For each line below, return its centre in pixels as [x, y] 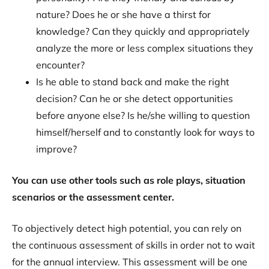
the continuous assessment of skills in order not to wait [134, 245]
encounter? [60, 65]
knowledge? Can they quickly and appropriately [143, 31]
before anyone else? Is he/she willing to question [143, 115]
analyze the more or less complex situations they [145, 48]
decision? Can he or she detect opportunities [134, 98]
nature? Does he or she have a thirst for [123, 14]
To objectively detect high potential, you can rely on [127, 228]
